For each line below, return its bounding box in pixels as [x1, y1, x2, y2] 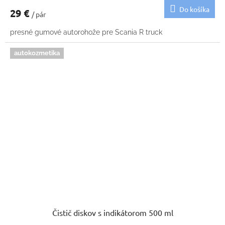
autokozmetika [14, 49, 60, 57]
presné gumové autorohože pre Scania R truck [10, 28, 162, 37]
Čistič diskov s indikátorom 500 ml [52, 207, 173, 217]
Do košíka [179, 5, 209, 14]
